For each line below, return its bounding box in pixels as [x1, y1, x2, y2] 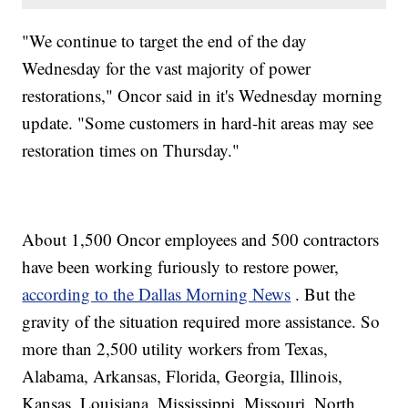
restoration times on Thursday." [22, 138, 240, 162]
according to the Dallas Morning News [22, 282, 291, 306]
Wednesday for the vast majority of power [22, 56, 311, 80]
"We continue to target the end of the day [22, 29, 308, 53]
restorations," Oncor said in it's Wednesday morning [22, 84, 383, 107]
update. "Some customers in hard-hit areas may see [22, 111, 374, 135]
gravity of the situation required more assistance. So [22, 310, 381, 333]
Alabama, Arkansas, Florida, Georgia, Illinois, [22, 364, 343, 388]
